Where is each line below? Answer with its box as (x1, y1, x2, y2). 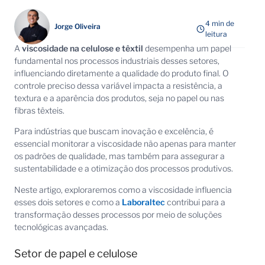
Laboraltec (122, 196, 165, 207)
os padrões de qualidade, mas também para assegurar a (14, 151, 225, 161)
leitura (205, 29, 228, 38)
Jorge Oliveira (54, 21, 101, 31)
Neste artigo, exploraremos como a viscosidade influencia (14, 184, 232, 195)
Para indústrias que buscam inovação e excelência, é (14, 126, 214, 137)
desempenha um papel (143, 43, 231, 53)
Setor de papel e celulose (14, 247, 137, 260)
